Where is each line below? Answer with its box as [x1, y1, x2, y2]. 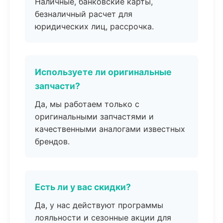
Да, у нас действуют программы [35, 200, 163, 210]
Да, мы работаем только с [35, 99, 139, 109]
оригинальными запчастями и [35, 111, 154, 121]
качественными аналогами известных [35, 124, 185, 134]
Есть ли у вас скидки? [35, 182, 131, 192]
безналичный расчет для [35, 9, 132, 19]
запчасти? [35, 81, 80, 91]
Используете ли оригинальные [35, 67, 172, 77]
